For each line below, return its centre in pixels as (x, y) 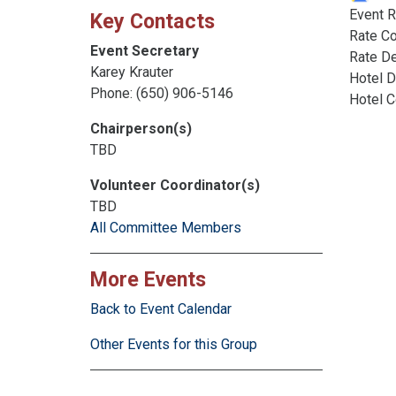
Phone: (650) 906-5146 (162, 94)
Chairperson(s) (141, 129)
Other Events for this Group (174, 345)
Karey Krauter (132, 72)
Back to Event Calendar (161, 309)
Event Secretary (145, 51)
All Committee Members (166, 228)
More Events (148, 280)
